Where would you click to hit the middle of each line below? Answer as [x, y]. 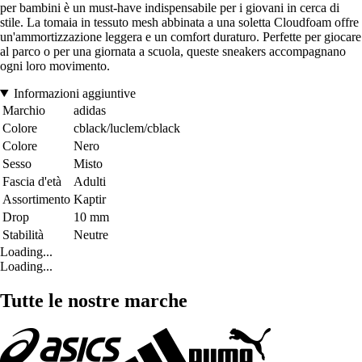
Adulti [90, 181]
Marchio [24, 110]
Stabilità [23, 234]
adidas [90, 110]
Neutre [91, 234]
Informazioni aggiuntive [74, 93]
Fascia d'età [32, 181]
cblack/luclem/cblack [127, 128]
